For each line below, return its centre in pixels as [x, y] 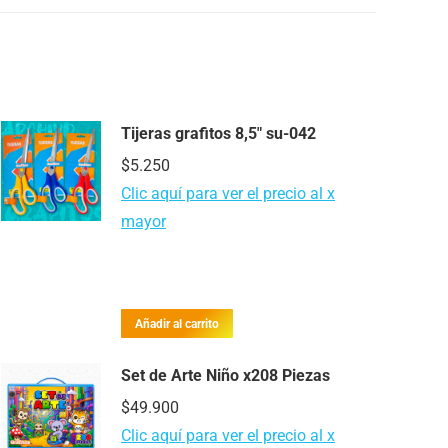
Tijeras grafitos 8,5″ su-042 [218, 134]
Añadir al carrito [177, 323]
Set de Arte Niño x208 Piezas [225, 375]
